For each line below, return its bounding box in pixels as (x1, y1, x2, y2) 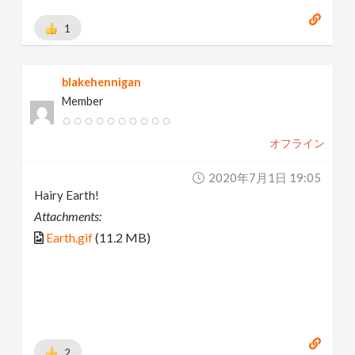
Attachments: (34, 208, 102, 223)
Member (62, 94, 105, 108)
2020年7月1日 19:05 (208, 170, 321, 185)
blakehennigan (62, 74, 142, 89)
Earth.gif (46, 229, 94, 245)
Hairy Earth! (34, 187, 100, 202)
